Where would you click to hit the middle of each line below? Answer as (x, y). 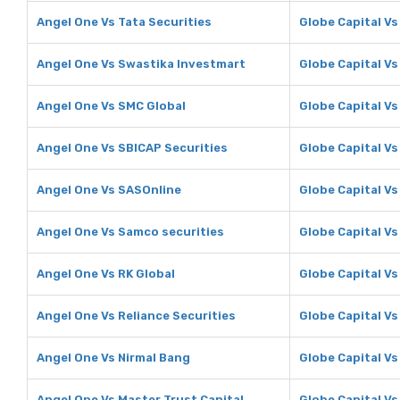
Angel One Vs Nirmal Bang (113, 358)
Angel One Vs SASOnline (109, 190)
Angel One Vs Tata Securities (124, 22)
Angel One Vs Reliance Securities (136, 316)
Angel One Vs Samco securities (130, 232)
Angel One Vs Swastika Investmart (141, 64)
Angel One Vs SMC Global (111, 106)
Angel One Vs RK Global (106, 274)
